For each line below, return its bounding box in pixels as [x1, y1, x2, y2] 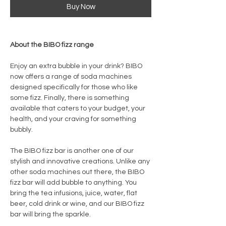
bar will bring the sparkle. [10, 210, 91, 218]
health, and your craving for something [10, 115, 136, 123]
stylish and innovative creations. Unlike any [10, 157, 150, 165]
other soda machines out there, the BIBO [10, 168, 144, 176]
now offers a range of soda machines [10, 73, 132, 80]
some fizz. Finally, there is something [10, 94, 129, 101]
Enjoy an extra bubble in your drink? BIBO [10, 62, 142, 70]
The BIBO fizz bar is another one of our [10, 147, 134, 154]
